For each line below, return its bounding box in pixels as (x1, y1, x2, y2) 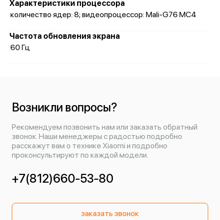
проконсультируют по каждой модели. (12, 150, 148, 160)
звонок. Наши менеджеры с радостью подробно (12, 132, 182, 141)
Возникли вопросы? (12, 100, 117, 114)
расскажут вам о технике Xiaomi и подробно (12, 141, 167, 150)
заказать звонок (81, 209, 139, 218)
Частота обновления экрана (9, 31, 120, 41)
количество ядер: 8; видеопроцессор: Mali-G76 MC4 (10, 10, 196, 19)
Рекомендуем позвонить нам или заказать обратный (12, 122, 197, 132)
